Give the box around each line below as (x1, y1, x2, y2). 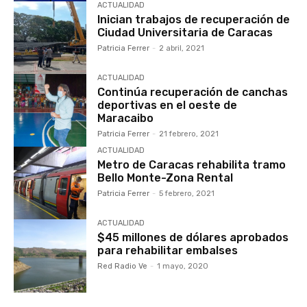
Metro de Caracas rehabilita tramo (97, 158, 286, 172)
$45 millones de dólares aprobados (97, 231, 289, 245)
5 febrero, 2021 (159, 189, 215, 199)
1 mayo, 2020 (157, 262, 209, 271)
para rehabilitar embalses (97, 244, 238, 258)
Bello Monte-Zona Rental (97, 171, 234, 185)
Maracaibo (97, 112, 154, 125)
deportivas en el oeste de (97, 99, 238, 112)
